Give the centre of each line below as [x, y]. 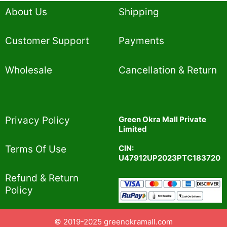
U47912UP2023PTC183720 [169, 158]
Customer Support [47, 41]
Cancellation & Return [168, 70]
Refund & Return [42, 178]
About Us [26, 12]
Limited [133, 129]
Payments [141, 41]
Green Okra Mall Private [162, 119]
